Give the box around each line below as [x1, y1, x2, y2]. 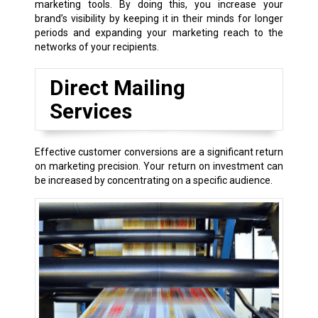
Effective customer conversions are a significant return [34, 146, 284, 158]
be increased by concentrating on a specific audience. [34, 175, 273, 187]
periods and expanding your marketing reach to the [34, 27, 284, 39]
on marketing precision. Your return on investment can [34, 160, 284, 172]
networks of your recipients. [34, 41, 159, 53]
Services [49, 99, 132, 124]
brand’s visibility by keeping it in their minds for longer [34, 13, 284, 25]
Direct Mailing [49, 75, 185, 101]
